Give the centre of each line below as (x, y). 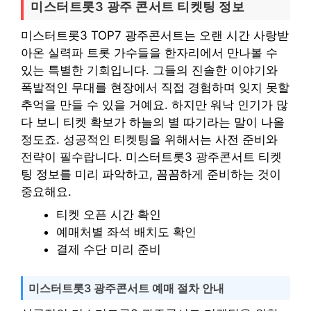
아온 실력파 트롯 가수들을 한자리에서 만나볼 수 (149, 52)
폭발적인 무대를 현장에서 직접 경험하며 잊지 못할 (155, 87)
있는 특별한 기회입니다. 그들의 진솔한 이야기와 (149, 70)
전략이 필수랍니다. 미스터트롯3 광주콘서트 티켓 (151, 157)
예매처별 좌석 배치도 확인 (126, 232)
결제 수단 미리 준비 (109, 249)
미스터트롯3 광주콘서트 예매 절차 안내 (126, 288)
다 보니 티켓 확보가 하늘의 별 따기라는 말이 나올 (153, 122)
